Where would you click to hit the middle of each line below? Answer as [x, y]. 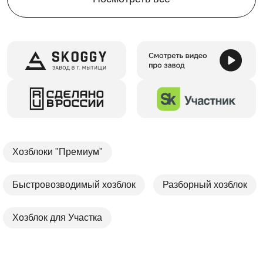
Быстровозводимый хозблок [74, 184]
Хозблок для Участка [57, 217]
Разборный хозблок [205, 184]
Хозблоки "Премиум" [58, 151]
